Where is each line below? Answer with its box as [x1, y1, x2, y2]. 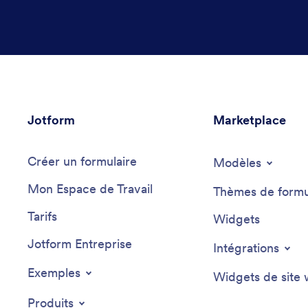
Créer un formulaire [27, 153, 137, 170]
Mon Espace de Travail [27, 181, 153, 197]
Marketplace [212, 112, 286, 129]
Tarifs [27, 208, 57, 225]
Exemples [27, 265, 80, 281]
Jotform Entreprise [27, 236, 132, 252]
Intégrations [212, 240, 279, 256]
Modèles [212, 155, 261, 171]
